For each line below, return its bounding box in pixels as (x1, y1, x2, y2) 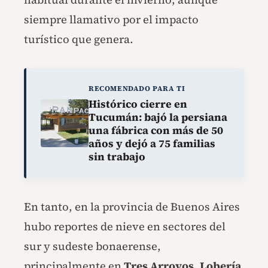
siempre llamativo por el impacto (24, 11, 199, 27)
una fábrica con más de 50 (89, 123, 223, 138)
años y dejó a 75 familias (89, 136, 215, 151)
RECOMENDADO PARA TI (89, 83, 185, 93)
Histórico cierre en (89, 97, 187, 112)
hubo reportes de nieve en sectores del (24, 219, 226, 234)
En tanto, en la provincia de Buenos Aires (24, 199, 240, 215)
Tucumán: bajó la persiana (89, 110, 227, 125)
